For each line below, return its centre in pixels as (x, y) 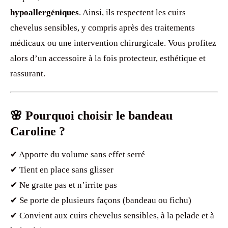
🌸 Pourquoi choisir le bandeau (91, 115)
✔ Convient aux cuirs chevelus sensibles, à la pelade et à (112, 215)
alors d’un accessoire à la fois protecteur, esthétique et (108, 58)
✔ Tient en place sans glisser (62, 169)
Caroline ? (38, 131)
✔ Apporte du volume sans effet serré (78, 154)
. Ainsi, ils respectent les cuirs (132, 12)
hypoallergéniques (45, 12)
